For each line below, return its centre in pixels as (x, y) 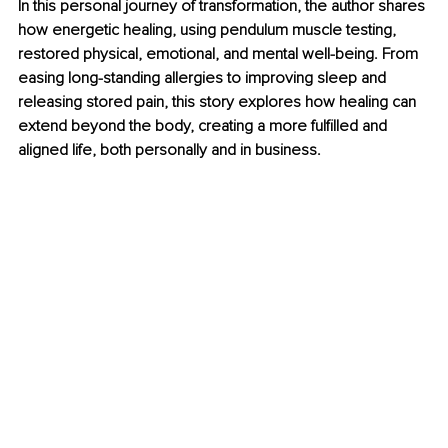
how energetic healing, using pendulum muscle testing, (209, 30)
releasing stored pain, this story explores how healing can (219, 102)
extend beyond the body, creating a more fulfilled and (204, 126)
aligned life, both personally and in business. (169, 150)
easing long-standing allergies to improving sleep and (204, 78)
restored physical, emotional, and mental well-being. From (220, 54)
